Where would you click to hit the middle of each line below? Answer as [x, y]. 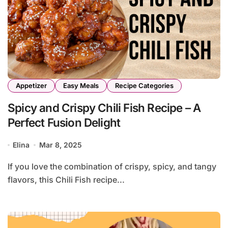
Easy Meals [81, 86]
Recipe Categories [144, 86]
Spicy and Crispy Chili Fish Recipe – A [104, 108]
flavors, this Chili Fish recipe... [66, 180]
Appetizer [31, 86]
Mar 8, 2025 [60, 145]
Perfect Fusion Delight [64, 123]
